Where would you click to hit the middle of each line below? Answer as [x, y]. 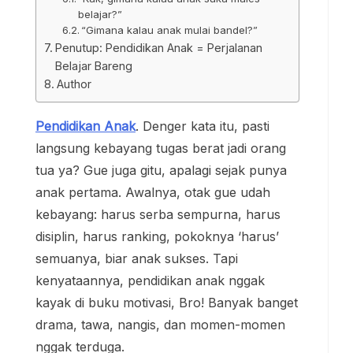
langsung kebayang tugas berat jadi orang [161, 148]
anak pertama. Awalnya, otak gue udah [153, 192]
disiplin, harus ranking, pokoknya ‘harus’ [157, 236]
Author [74, 84]
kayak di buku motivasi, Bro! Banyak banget [167, 302]
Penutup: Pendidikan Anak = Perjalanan [158, 47]
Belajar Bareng [93, 65]
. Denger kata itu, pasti [203, 126]
